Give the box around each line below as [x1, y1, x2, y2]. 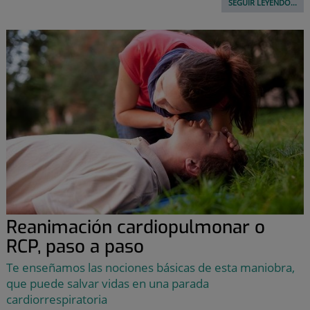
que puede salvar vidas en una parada [6, 275, 209, 291]
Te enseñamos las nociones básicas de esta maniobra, [6, 259, 295, 275]
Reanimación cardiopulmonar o [6, 215, 265, 239]
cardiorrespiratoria [6, 291, 107, 307]
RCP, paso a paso [6, 234, 144, 259]
